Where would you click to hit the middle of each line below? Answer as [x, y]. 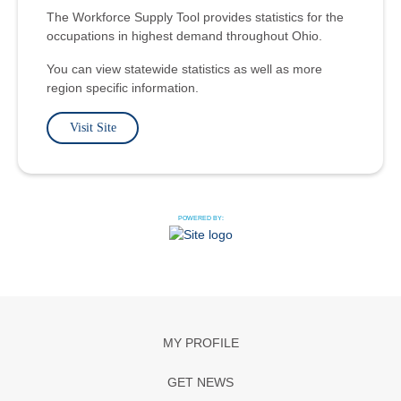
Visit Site [93, 128]
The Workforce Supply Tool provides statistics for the [196, 17]
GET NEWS [200, 383]
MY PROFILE [200, 343]
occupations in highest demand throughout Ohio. [185, 36]
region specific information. [123, 88]
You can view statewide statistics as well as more [185, 69]
